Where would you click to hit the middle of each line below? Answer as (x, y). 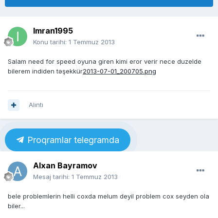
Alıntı (36, 105)
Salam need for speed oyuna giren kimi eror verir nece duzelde (105, 62)
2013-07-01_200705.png (119, 71)
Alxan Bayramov (65, 166)
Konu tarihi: (51, 42)
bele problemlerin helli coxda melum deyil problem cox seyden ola (109, 196)
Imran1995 (53, 31)
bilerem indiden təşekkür (45, 71)
